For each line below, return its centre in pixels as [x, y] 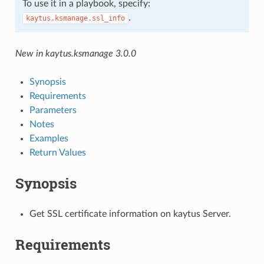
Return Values [57, 152]
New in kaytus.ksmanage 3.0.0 [75, 53]
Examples [49, 138]
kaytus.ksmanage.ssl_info [75, 18]
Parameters [53, 110]
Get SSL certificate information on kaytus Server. [130, 214]
